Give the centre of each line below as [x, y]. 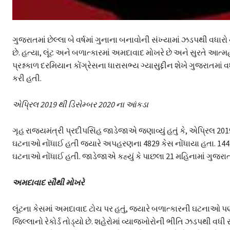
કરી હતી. [27, 78]
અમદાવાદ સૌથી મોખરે [48, 183]
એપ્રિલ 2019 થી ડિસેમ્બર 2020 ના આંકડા [80, 104]
